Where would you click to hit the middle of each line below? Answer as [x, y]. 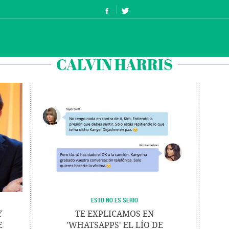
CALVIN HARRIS [114, 64]
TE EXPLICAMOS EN [114, 214]
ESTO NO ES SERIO [114, 200]
